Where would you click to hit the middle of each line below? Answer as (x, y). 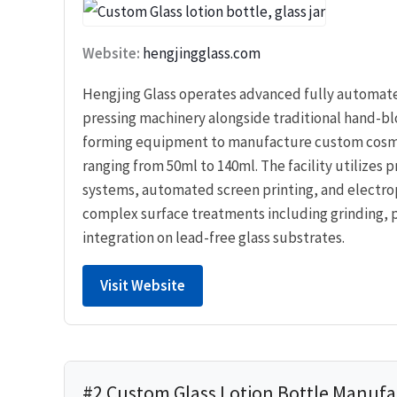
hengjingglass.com (202, 53)
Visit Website (143, 285)
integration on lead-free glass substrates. (214, 237)
